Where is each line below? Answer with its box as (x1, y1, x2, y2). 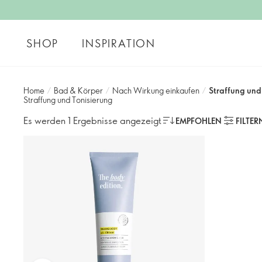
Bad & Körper (54, 85, 103, 96)
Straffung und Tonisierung (23, 94, 112, 105)
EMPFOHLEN (175, 115, 222, 126)
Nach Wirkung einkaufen (112, 85, 199, 96)
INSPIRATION (82, 36, 156, 50)
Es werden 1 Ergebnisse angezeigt (23, 114, 161, 126)
